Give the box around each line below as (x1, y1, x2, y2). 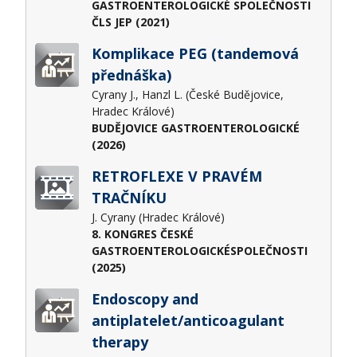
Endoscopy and (91, 289, 198, 309)
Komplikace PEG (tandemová (91, 44, 299, 64)
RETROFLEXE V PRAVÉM (91, 167, 262, 186)
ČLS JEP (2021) (91, 14, 170, 30)
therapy (91, 332, 148, 352)
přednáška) (91, 65, 171, 85)
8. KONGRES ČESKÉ (91, 226, 194, 242)
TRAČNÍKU (91, 188, 167, 208)
